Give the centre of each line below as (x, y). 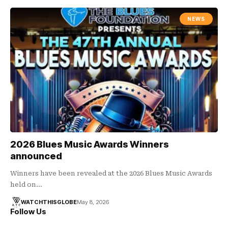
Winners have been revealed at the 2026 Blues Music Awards (111, 173)
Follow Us (28, 211)
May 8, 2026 (93, 202)
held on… (26, 184)
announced (36, 156)
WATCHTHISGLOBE (49, 202)
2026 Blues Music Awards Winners (90, 144)
